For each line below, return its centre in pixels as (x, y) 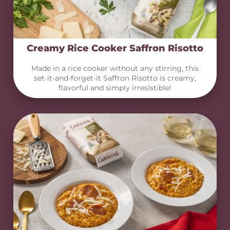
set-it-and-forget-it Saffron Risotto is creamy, (115, 78)
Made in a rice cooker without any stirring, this (115, 68)
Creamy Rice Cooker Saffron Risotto (115, 48)
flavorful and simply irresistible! (115, 88)
